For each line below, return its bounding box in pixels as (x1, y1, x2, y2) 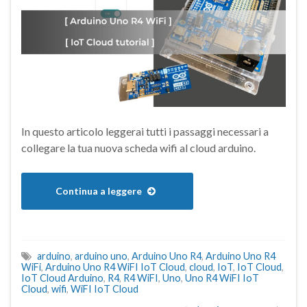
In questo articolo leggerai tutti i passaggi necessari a (21, 124, 269, 138)
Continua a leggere (56, 184, 144, 197)
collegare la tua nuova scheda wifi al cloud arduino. (21, 140, 256, 154)
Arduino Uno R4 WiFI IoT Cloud (45, 260, 185, 273)
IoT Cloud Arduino (21, 271, 103, 284)
